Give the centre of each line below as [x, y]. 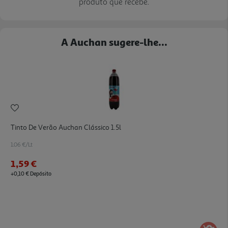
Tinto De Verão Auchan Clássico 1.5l [66, 127]
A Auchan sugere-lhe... [114, 41]
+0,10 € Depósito [31, 173]
